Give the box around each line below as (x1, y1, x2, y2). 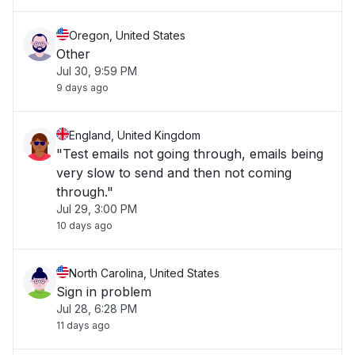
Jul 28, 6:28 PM (56, 302, 137, 315)
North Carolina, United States (69, 266, 219, 280)
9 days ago (56, 82, 109, 94)
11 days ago (56, 319, 110, 331)
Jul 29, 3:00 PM (56, 202, 137, 216)
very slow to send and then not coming (56, 165, 292, 181)
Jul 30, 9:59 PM (56, 64, 137, 78)
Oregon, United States (69, 29, 185, 42)
